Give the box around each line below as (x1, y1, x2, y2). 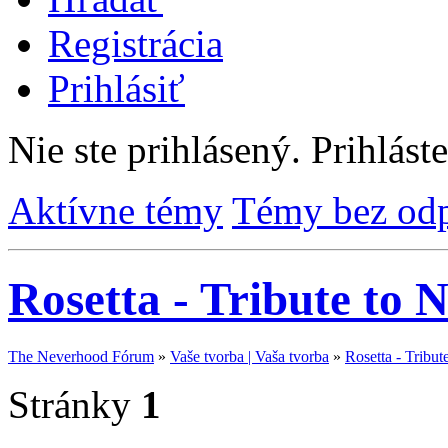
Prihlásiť (48, 67, 185, 110)
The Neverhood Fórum (8, 347, 154, 365)
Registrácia (48, 22, 223, 65)
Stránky (8, 382, 131, 426)
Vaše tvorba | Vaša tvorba (170, 347, 329, 365)
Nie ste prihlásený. (8, 128, 301, 171)
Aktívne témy (8, 189, 223, 232)
